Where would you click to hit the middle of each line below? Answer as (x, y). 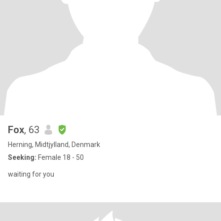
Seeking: (22, 157)
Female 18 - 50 (60, 157)
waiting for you (31, 174)
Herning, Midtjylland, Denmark (54, 145)
